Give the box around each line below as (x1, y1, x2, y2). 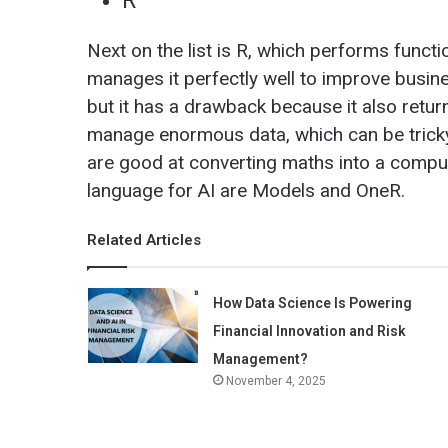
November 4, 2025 (225, 373, 326, 388)
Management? (212, 350, 308, 367)
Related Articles (87, 230, 201, 249)
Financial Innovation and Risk (212, 322, 406, 339)
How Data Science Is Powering (212, 294, 412, 311)
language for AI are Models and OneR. (87, 178, 405, 202)
